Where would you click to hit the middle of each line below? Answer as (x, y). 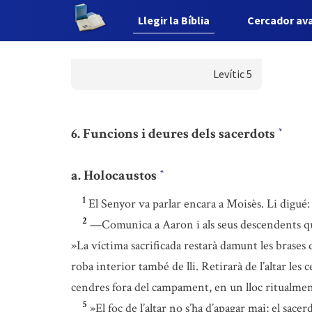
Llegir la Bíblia (174, 20)
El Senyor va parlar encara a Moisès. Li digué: (199, 204)
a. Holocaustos (115, 175)
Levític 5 (232, 74)
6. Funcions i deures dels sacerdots (174, 133)
